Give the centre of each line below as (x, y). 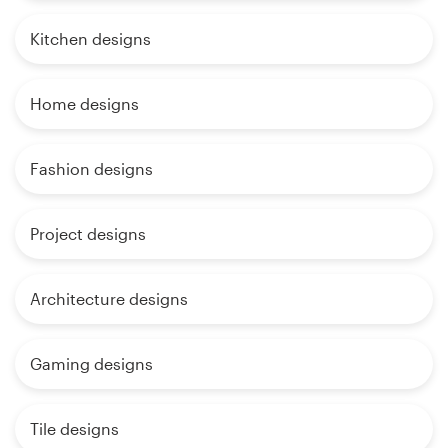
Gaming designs (91, 363)
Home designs (84, 103)
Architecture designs (109, 298)
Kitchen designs (90, 38)
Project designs (88, 233)
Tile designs (74, 428)
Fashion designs (91, 168)
